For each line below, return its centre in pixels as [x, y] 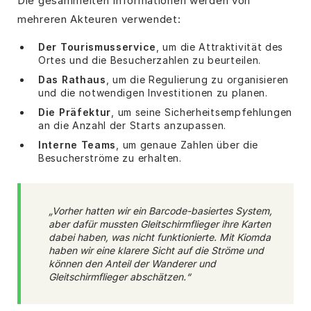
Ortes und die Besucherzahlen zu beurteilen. [150, 60]
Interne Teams [77, 144]
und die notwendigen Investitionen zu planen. [153, 92]
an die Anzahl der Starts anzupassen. [133, 125]
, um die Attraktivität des [220, 47]
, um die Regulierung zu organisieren [197, 79]
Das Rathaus [72, 79]
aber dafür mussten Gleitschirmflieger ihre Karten [160, 224]
